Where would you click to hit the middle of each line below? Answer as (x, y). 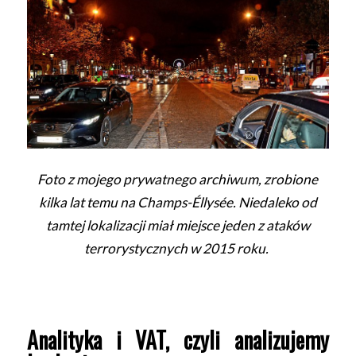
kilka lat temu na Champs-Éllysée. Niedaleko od (178, 203)
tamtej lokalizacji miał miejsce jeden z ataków (178, 226)
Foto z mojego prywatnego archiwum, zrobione (178, 180)
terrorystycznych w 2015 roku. (178, 249)
